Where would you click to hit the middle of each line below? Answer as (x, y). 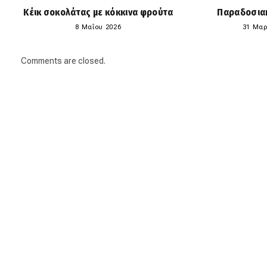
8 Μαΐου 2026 (98, 27)
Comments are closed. (63, 60)
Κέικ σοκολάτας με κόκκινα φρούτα (98, 12)
